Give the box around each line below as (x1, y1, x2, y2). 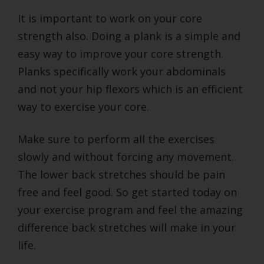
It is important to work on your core (18, 11, 202, 26)
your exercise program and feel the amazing (18, 203, 243, 217)
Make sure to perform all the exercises (18, 132, 214, 147)
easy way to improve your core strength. (18, 47, 223, 61)
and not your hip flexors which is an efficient (18, 82, 243, 97)
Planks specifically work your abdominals (18, 64, 226, 79)
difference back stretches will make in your (18, 220, 236, 235)
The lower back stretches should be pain (18, 167, 225, 182)
